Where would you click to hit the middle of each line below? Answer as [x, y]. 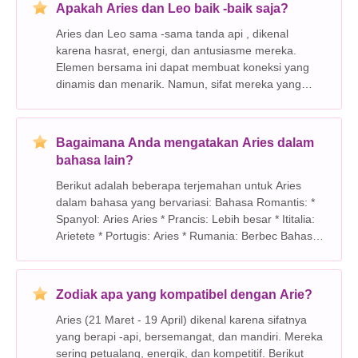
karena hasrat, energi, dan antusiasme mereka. [176, 50]
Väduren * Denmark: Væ [144, 269]
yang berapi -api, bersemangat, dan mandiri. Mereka [189, 336]
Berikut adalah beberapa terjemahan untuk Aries [179, 185]
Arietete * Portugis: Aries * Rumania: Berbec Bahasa [77, 235]
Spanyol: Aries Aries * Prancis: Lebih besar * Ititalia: [108, 219]
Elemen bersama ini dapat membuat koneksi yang [183, 67]
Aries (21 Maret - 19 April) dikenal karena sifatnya [181, 319]
